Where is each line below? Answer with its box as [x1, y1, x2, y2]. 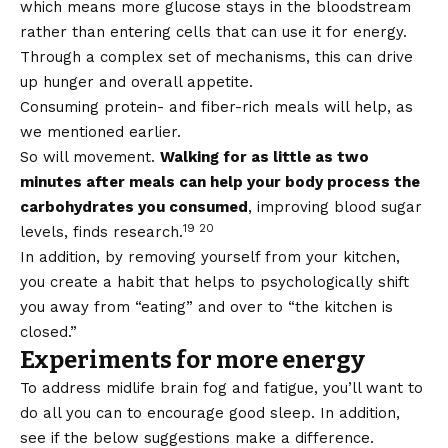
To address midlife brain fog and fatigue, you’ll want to [20, 379, 423, 398]
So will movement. [20, 148, 160, 167]
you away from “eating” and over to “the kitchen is [20, 298, 393, 317]
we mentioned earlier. [20, 123, 181, 142]
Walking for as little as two [160, 148, 369, 167]
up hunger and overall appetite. [20, 73, 253, 92]
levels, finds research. [20, 223, 183, 242]
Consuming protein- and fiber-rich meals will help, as [20, 98, 413, 117]
